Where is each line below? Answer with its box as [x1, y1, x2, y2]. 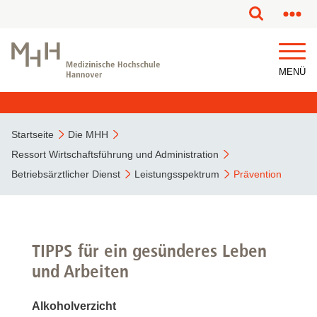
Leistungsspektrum [134, 168, 219, 180]
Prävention [234, 168, 282, 180]
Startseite [11, 129, 54, 140]
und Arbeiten [32, 260, 129, 282]
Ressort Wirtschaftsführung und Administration [11, 149, 219, 160]
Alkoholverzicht [32, 300, 116, 312]
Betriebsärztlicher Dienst [11, 168, 120, 180]
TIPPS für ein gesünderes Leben [32, 240, 267, 261]
